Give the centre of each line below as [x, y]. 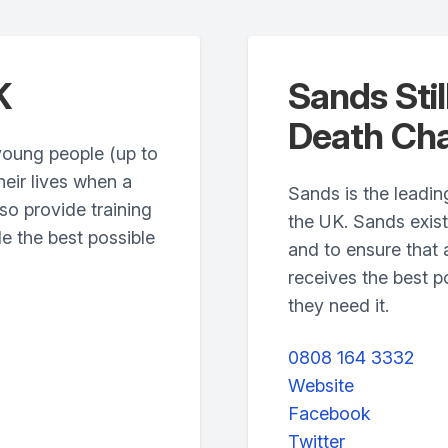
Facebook [329, 413]
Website [321, 385]
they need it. [338, 305]
